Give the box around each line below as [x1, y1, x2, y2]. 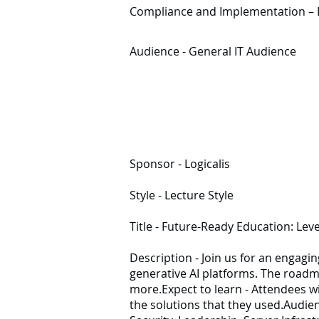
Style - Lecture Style [130, 187, 234, 203]
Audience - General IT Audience [130, 43, 296, 59]
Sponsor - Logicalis [130, 156, 230, 172]
